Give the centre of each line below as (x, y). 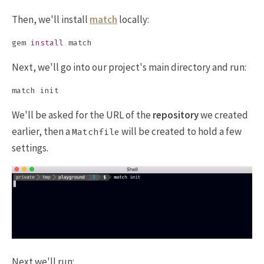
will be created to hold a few (181, 131)
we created (223, 115)
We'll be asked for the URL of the (82, 115)
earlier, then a (42, 131)
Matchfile (96, 132)
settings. (30, 148)
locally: (133, 19)
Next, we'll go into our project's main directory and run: (129, 67)
